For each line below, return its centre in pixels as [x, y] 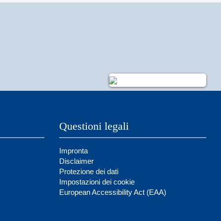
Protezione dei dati [89, 171]
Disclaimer [76, 161]
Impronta [73, 151]
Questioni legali [94, 126]
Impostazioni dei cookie [97, 182]
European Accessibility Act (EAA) [112, 192]
